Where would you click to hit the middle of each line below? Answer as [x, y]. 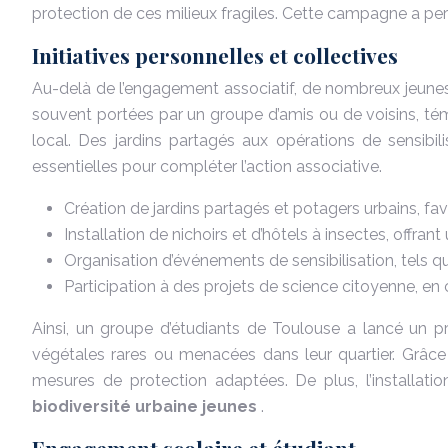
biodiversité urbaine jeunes [146, 406]
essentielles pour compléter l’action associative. [207, 166]
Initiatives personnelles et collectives [215, 55]
